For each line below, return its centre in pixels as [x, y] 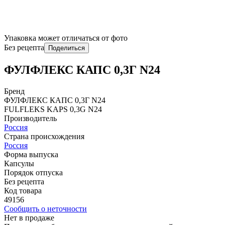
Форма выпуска [31, 154]
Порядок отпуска [33, 172]
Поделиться [67, 48]
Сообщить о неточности [45, 208]
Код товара [23, 190]
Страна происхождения [44, 136]
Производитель [30, 118]
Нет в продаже [29, 217]
